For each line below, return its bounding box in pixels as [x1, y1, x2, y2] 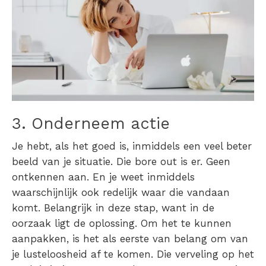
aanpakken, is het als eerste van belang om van [12, 233, 248, 245]
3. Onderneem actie [12, 114, 170, 134]
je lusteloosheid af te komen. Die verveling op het [12, 248, 254, 261]
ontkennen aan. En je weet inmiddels [12, 171, 195, 183]
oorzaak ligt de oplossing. [12, 217, 141, 230]
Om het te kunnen [141, 217, 232, 230]
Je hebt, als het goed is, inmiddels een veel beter [12, 140, 252, 153]
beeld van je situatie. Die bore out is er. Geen [12, 156, 230, 168]
